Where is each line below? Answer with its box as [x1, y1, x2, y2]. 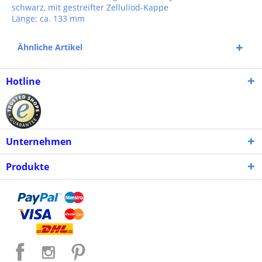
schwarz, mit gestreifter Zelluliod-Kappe [12, 2, 168, 13]
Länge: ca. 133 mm [12, 13, 85, 24]
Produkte [6, 160, 49, 173]
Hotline [6, 75, 40, 88]
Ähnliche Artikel [18, 42, 82, 53]
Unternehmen [6, 135, 72, 148]
